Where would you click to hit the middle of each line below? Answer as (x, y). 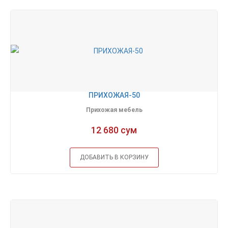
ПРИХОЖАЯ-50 (114, 95)
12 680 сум (114, 130)
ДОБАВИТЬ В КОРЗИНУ (114, 158)
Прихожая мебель (114, 110)
